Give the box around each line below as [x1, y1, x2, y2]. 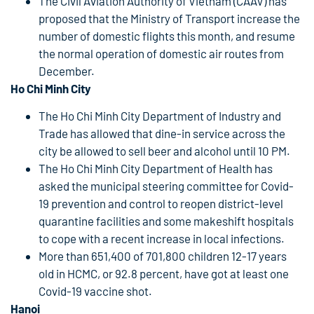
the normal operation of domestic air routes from [39, 46, 284, 60]
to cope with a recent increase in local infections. [39, 231, 285, 246]
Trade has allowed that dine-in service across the [39, 126, 285, 141]
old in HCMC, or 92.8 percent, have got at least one [39, 266, 289, 281]
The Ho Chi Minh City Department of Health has [39, 161, 273, 176]
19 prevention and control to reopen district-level [39, 196, 283, 211]
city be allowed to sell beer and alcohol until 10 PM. [39, 144, 290, 158]
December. [39, 63, 95, 78]
